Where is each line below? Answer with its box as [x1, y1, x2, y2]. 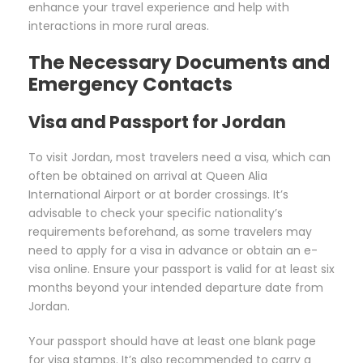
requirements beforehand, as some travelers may [28, 224, 312, 241]
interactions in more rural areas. [28, 18, 209, 35]
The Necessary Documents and [28, 49, 330, 76]
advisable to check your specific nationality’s [28, 205, 283, 222]
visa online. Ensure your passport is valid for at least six [28, 261, 335, 278]
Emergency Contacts [28, 71, 233, 98]
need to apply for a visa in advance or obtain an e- [28, 242, 318, 259]
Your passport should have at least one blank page [28, 333, 316, 350]
